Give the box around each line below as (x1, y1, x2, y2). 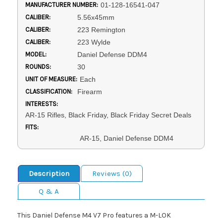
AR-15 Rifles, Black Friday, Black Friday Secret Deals (25, 111, 191, 119)
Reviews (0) (92, 169, 132, 178)
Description (28, 169, 69, 178)
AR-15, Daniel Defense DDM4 (80, 134, 173, 143)
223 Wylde (77, 38, 111, 47)
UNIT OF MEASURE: (25, 75, 77, 83)
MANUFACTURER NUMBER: (25, 1, 98, 9)
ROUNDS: (25, 63, 51, 71)
